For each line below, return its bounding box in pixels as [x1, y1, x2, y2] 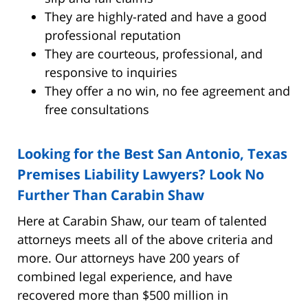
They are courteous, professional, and [45, 45, 263, 62]
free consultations [45, 100, 149, 118]
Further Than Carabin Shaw [17, 185, 204, 204]
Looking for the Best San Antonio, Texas [17, 144, 287, 163]
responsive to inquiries [45, 63, 177, 80]
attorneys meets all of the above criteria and [17, 230, 273, 247]
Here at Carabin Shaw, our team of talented [17, 212, 267, 229]
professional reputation [45, 26, 181, 43]
